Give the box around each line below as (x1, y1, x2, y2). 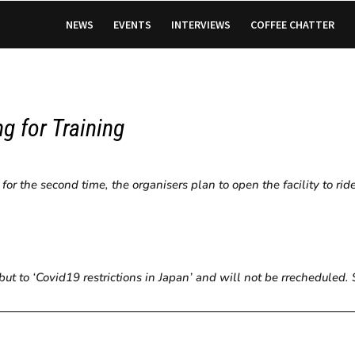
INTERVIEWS (170, 17, 231, 32)
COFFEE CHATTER (250, 17, 334, 32)
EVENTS (113, 17, 151, 32)
